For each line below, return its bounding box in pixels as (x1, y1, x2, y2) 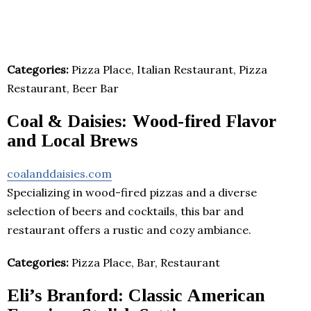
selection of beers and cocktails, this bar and (7, 203, 244, 218)
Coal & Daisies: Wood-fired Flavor (7, 110, 276, 131)
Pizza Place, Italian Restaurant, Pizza (69, 62, 267, 76)
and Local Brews (7, 130, 137, 151)
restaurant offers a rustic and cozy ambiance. (7, 222, 251, 237)
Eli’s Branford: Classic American (7, 285, 265, 305)
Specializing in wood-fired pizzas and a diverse (7, 185, 257, 199)
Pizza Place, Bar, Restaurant (69, 255, 220, 269)
